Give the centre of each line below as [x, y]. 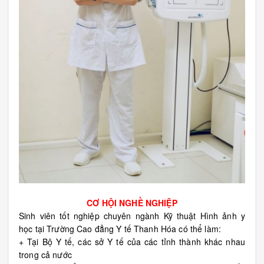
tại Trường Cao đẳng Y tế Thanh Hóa [107, 229]
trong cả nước [45, 255]
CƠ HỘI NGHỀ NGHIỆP [132, 203]
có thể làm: [200, 229]
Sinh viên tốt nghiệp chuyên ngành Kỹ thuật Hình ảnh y [132, 216]
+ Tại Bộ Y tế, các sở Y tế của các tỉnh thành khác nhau [132, 242]
